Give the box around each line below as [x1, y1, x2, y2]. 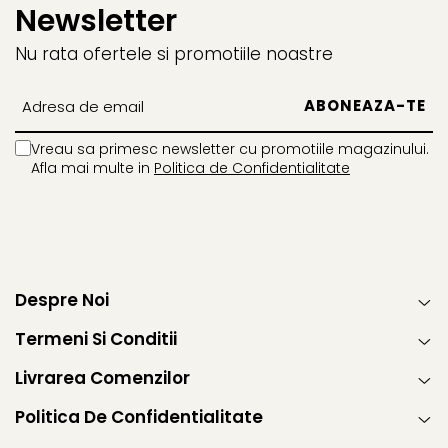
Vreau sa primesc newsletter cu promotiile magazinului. [31, 139, 429, 160]
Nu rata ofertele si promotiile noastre [15, 42, 333, 67]
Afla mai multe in [31, 158, 154, 179]
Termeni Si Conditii [15, 327, 177, 352]
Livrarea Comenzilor [15, 366, 190, 391]
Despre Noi [15, 288, 109, 313]
